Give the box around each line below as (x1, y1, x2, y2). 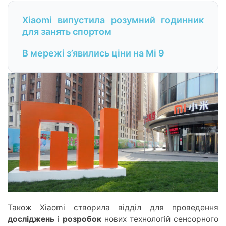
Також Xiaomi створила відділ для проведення (8, 202, 218, 212)
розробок (63, 214, 101, 224)
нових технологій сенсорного (101, 214, 218, 224)
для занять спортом (22, 26, 111, 37)
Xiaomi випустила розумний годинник (22, 14, 204, 25)
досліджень (8, 214, 54, 224)
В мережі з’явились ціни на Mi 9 (22, 47, 164, 59)
